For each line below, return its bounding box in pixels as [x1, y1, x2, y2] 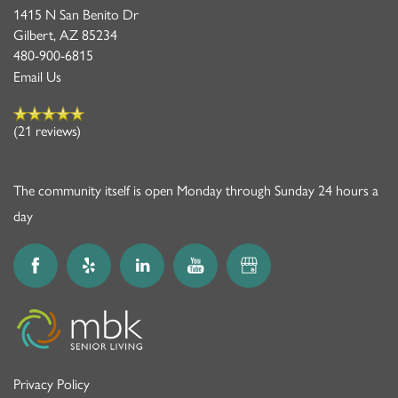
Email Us [13, 68, 61, 85]
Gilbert [13, 26, 53, 44]
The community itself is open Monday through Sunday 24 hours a [13, 181, 378, 199]
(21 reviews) [13, 122, 81, 139]
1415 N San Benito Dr [13, 5, 139, 23]
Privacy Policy [13, 376, 90, 394]
